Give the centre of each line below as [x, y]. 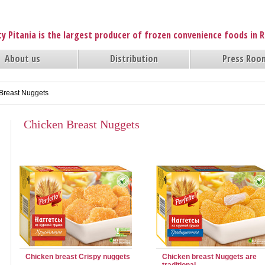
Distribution [134, 59]
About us [22, 59]
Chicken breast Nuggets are [209, 257]
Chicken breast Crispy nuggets [78, 257]
